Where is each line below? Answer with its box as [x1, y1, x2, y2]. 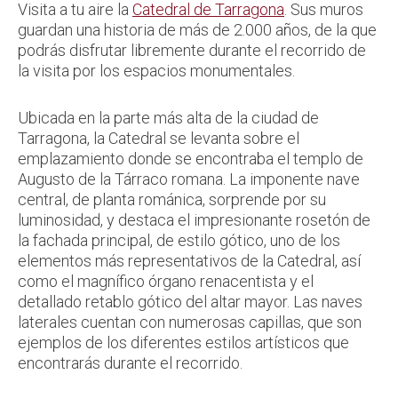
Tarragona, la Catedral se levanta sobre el [18, 129, 299, 148]
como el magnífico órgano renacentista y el [18, 272, 314, 291]
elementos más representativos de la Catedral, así [18, 251, 361, 271]
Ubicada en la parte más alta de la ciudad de [18, 108, 319, 128]
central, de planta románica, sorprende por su [18, 190, 326, 210]
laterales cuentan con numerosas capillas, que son [18, 313, 362, 332]
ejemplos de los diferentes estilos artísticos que [18, 333, 349, 353]
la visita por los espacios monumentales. [18, 61, 298, 81]
